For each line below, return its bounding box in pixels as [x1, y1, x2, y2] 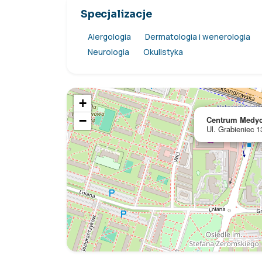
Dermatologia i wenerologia [145, 31, 250, 42]
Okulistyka [143, 46, 183, 57]
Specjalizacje [81, 7, 152, 20]
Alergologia [88, 31, 131, 42]
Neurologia [88, 46, 129, 57]
